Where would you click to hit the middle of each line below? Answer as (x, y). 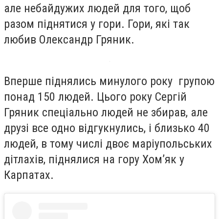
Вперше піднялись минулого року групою (109, 81)
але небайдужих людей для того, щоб (97, 8)
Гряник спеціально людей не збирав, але (106, 113)
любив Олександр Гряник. (69, 39)
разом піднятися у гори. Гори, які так (97, 24)
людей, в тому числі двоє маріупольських (108, 144)
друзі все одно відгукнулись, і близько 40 (107, 128)
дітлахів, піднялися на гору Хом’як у (94, 160)
